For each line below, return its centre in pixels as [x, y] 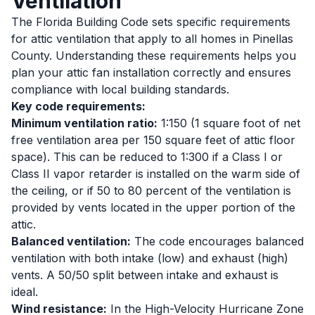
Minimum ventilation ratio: [84, 123]
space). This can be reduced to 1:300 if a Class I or [147, 157]
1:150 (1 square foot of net [229, 123]
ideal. [25, 292]
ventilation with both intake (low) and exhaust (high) [150, 258]
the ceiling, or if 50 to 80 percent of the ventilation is [151, 191]
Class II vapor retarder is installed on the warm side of [156, 174]
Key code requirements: [78, 106]
